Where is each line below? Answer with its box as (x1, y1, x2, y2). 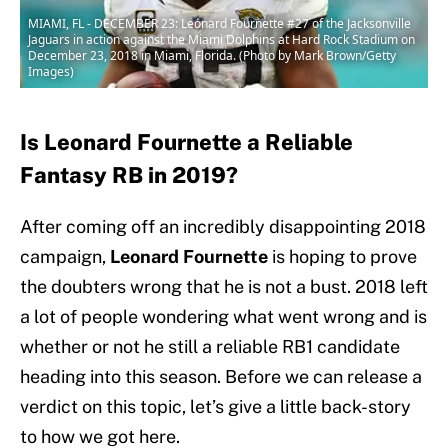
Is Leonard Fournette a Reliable (20, 129, 353, 156)
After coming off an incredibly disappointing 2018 (20, 216, 426, 238)
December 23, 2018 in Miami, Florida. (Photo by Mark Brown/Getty (28, 47, 396, 65)
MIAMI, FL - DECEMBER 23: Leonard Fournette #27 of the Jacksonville (28, 15, 411, 33)
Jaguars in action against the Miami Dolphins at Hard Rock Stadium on (28, 31, 415, 49)
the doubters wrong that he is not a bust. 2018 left (20, 276, 428, 298)
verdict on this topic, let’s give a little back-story (20, 396, 411, 418)
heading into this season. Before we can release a (20, 366, 422, 388)
